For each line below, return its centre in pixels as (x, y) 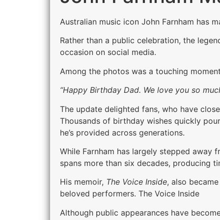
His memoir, (83, 182)
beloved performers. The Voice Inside (130, 194)
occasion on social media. (108, 52)
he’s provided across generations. (122, 132)
